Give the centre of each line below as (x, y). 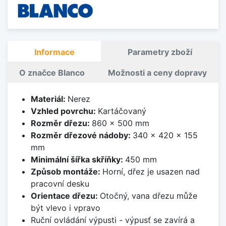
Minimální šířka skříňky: (78, 160)
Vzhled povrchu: (64, 111)
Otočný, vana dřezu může (148, 196)
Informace (54, 52)
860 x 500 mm (120, 123)
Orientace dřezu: (65, 196)
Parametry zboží (160, 52)
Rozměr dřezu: (61, 123)
